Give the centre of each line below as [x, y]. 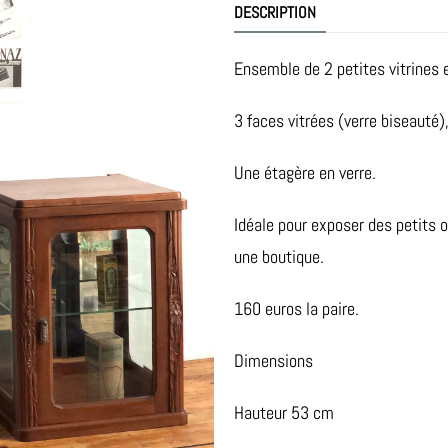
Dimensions [273, 360]
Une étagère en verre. [305, 172]
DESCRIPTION [275, 12]
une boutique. [279, 256]
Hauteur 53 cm [284, 412]
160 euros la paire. [296, 308]
